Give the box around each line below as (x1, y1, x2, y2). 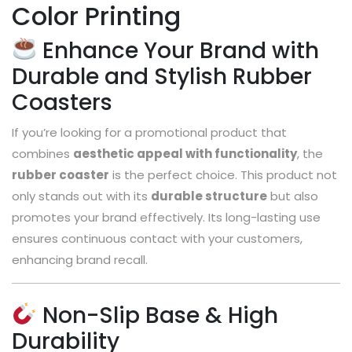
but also (267, 187, 318, 204)
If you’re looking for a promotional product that (12, 123, 287, 141)
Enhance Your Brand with (36, 35, 319, 66)
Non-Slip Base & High (36, 299, 278, 331)
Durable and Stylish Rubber (12, 60, 312, 92)
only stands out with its (12, 187, 151, 204)
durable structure (151, 187, 267, 204)
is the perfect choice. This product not (109, 166, 337, 183)
